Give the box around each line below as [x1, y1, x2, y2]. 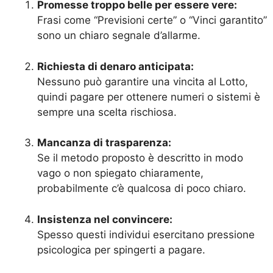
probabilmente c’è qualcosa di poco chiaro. [37, 182, 246, 195]
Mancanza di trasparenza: [37, 136, 171, 149]
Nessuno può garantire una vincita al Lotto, [37, 75, 248, 88]
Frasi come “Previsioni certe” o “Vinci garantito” [37, 14, 267, 27]
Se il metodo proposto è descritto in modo [37, 152, 243, 165]
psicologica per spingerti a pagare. [37, 243, 205, 256]
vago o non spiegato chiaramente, [37, 167, 204, 180]
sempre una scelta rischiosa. [37, 105, 177, 118]
